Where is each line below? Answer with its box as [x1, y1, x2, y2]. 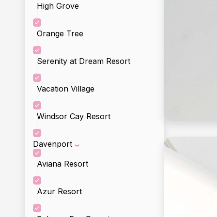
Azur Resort [37, 186, 82, 196]
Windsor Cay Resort [37, 111, 110, 121]
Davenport [33, 139, 72, 149]
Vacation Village [37, 84, 94, 93]
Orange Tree [37, 29, 83, 38]
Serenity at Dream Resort [37, 56, 130, 66]
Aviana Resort [37, 159, 88, 169]
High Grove [37, 1, 79, 11]
